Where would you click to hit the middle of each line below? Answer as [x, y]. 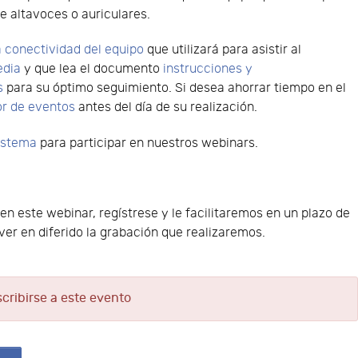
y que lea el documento [92, 70]
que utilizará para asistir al [223, 50]
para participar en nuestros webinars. [148, 144]
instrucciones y [208, 70]
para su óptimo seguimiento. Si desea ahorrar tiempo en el [175, 89]
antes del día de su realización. [167, 108]
